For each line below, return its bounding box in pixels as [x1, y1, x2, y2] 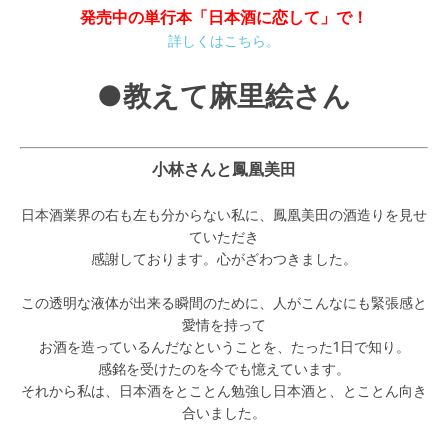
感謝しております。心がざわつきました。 [91, 250, 357, 268]
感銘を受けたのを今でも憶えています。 [98, 360, 350, 378]
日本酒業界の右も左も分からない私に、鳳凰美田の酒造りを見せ [21, 206, 427, 224]
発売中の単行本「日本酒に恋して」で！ [80, 7, 368, 28]
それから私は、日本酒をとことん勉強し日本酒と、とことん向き [21, 382, 427, 400]
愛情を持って [182, 316, 266, 334]
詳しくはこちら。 [168, 32, 280, 50]
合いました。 [182, 404, 266, 422]
